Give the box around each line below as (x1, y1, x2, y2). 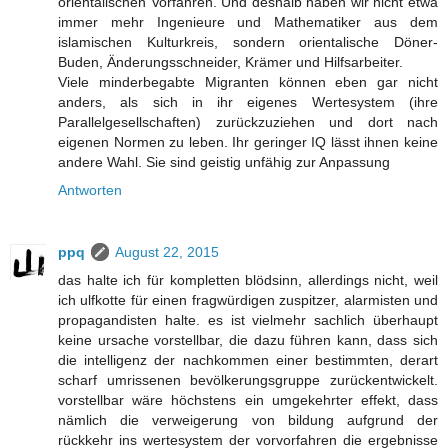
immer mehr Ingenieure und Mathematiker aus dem (58, 13, 438, 30)
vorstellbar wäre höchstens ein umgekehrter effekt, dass (58, 391, 438, 408)
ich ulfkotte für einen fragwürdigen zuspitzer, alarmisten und (58, 291, 438, 308)
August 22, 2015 (115, 243, 219, 260)
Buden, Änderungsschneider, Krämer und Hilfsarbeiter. (58, 53, 403, 70)
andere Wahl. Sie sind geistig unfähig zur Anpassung (58, 153, 390, 170)
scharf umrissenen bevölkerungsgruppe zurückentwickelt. (58, 371, 438, 388)
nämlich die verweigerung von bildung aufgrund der (58, 411, 438, 428)
